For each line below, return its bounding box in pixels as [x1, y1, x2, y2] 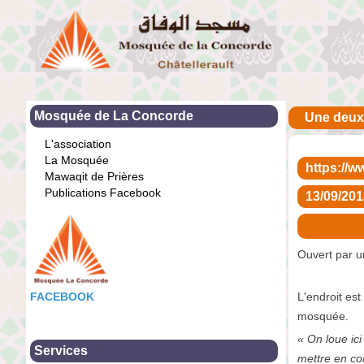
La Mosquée [45, 153, 109, 167]
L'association [45, 136, 111, 150]
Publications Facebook [45, 185, 161, 199]
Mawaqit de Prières [45, 169, 144, 183]
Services [34, 343, 88, 357]
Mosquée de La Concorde [34, 108, 193, 123]
